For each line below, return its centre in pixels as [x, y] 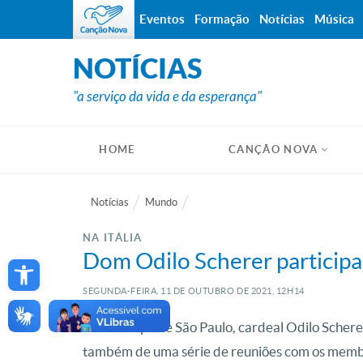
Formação [222, 19]
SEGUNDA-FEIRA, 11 [127, 291]
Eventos [162, 19]
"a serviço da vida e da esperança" [167, 97]
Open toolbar [53, 264]
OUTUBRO [210, 291]
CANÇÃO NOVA [273, 149]
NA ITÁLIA [113, 238]
